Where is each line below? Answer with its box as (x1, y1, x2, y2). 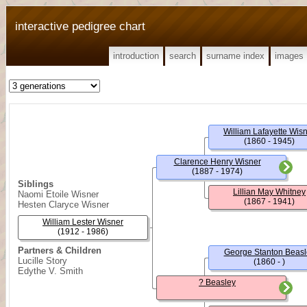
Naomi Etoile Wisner (18, 189, 99, 199)
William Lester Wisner (42, 217, 123, 227)
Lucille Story (18, 256, 67, 266)
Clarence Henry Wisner (173, 157, 261, 167)
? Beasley (199, 278, 236, 287)
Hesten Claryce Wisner (18, 199, 109, 210)
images (275, 51, 304, 61)
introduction (113, 51, 159, 61)
